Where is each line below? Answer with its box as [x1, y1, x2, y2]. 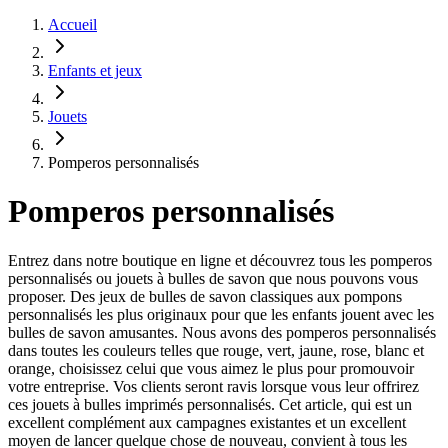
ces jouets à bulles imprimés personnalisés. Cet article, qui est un [8, 395, 412, 413]
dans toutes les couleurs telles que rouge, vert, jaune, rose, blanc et [8, 341, 424, 359]
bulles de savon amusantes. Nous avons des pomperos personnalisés [8, 323, 436, 341]
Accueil [48, 16, 97, 33]
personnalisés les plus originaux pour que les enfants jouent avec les [8, 305, 434, 323]
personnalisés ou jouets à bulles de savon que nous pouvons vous [8, 269, 418, 287]
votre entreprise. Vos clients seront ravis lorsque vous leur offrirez [8, 377, 419, 395]
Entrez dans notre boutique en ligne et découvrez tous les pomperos [8, 251, 432, 269]
